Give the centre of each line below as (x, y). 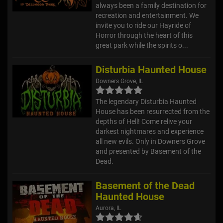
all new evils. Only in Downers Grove (151, 141)
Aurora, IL (109, 208)
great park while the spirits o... (142, 45)
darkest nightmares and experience (150, 131)
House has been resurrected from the (153, 111)
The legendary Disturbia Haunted (146, 101)
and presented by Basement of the (149, 151)
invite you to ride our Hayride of (144, 25)
